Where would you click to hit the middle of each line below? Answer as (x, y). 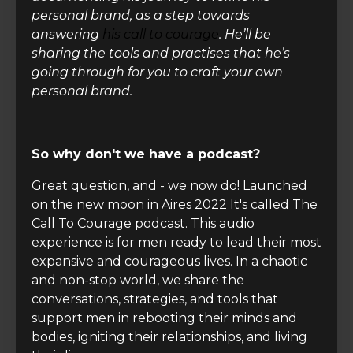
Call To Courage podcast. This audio (143, 223)
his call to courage (161, 34)
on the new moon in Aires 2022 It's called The (175, 204)
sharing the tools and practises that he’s (161, 53)
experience (67, 242)
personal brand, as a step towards (141, 15)
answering (67, 34)
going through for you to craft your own (157, 72)
